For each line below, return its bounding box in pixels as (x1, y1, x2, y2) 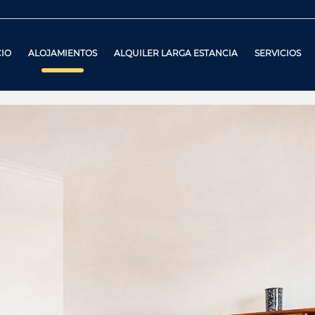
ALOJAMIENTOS (27, 48, 97, 58)
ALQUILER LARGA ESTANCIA (113, 48, 238, 58)
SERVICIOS (254, 48, 301, 58)
